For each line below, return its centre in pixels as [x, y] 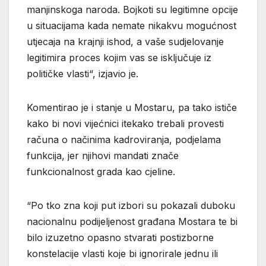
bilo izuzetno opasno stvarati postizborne [120, 238]
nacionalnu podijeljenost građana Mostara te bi [132, 222]
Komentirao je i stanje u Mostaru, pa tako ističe [132, 108]
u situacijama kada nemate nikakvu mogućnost [132, 26]
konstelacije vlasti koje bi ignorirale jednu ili [122, 254]
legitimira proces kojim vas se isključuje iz [119, 58]
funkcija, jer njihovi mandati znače [103, 156]
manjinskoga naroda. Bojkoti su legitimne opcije [132, 10]
